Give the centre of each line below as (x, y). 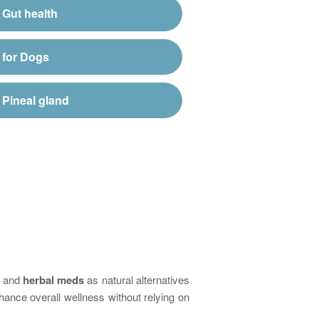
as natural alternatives (137, 279)
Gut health (30, 13)
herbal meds (53, 279)
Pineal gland (35, 100)
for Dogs (25, 56)
